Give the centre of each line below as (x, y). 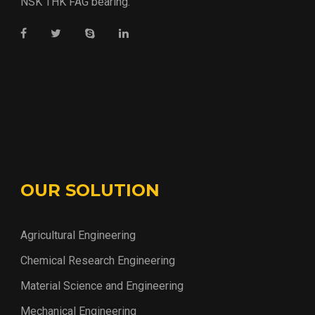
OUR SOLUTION (90, 191)
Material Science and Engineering (102, 286)
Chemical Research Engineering (98, 261)
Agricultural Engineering (78, 236)
